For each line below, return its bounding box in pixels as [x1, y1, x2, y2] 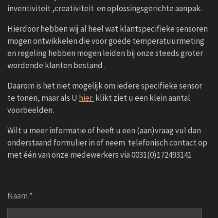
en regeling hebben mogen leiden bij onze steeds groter [7, 47, 203, 58]
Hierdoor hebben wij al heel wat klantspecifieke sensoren [7, 23, 208, 34]
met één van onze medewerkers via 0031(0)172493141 [7, 149, 192, 160]
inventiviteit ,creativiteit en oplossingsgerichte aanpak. [7, 2, 202, 14]
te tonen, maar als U [7, 92, 79, 103]
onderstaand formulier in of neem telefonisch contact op [7, 137, 207, 148]
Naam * [7, 190, 33, 201]
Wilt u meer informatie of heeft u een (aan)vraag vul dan [7, 125, 201, 136]
